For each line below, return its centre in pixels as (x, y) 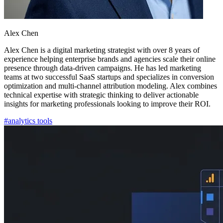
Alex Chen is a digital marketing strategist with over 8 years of (102, 50)
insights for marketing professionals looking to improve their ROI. (107, 104)
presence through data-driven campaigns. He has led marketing (103, 68)
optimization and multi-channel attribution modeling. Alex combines (111, 86)
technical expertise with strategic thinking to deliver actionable (101, 95)
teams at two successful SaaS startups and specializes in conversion (109, 77)
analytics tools (30, 120)
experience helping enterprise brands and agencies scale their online (110, 59)
